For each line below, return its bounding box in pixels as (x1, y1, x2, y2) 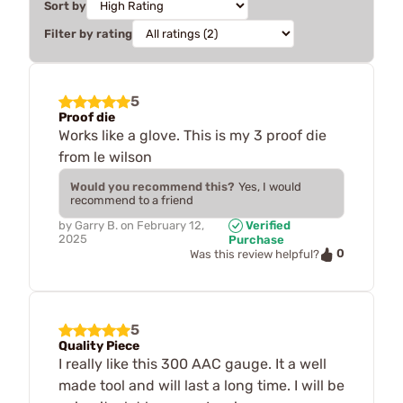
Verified (243, 218, 291, 232)
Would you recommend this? (70, 179, 235, 193)
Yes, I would (238, 179, 301, 193)
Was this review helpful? (190, 247, 319, 262)
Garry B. (75, 218, 118, 232)
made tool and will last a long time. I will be (58, 376, 345, 394)
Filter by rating (44, 26, 132, 40)
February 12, (137, 218, 204, 232)
